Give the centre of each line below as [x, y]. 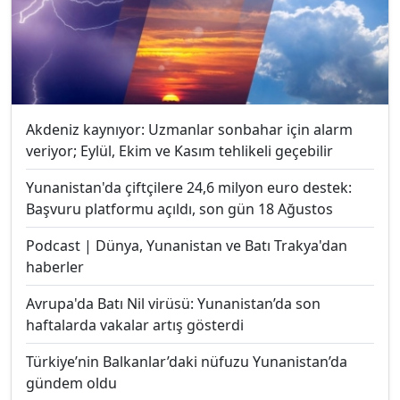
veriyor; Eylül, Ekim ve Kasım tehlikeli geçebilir [179, 151]
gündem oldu [71, 383]
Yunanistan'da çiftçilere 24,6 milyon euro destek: [189, 188]
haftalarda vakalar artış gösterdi [135, 325]
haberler [55, 267]
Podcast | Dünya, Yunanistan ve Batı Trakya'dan [187, 246]
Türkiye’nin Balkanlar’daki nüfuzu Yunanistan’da [187, 362]
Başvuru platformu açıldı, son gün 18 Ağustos [179, 209]
